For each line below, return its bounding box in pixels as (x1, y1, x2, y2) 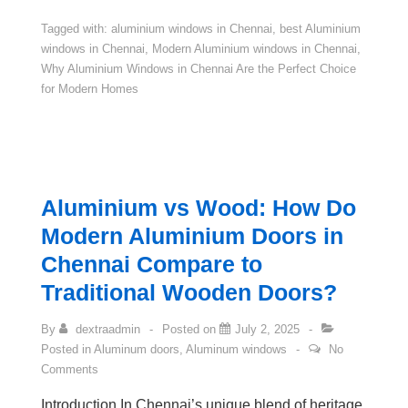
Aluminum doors (94, 342, 179, 356)
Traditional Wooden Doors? (41, 279, 337, 305)
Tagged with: (41, 21, 111, 36)
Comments (41, 362, 98, 376)
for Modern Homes (41, 81, 138, 96)
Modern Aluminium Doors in (41, 222, 343, 249)
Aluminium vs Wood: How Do (41, 194, 356, 220)
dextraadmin (76, 321, 140, 336)
